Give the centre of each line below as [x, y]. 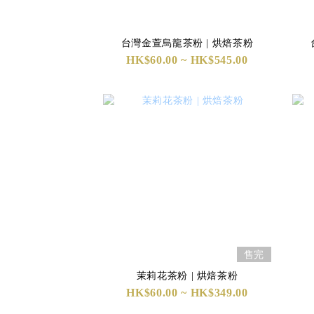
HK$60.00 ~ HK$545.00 [187, 60]
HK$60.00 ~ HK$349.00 [187, 293]
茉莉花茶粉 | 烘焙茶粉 [187, 276]
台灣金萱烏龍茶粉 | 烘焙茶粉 [230, 43]
